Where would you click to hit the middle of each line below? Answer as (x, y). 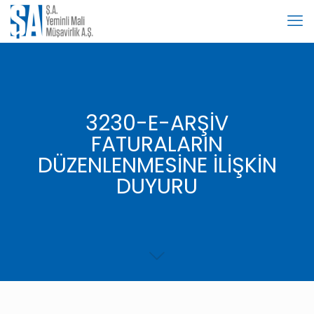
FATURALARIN (157, 144)
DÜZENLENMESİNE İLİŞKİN (157, 165)
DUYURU (157, 186)
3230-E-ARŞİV (157, 123)
